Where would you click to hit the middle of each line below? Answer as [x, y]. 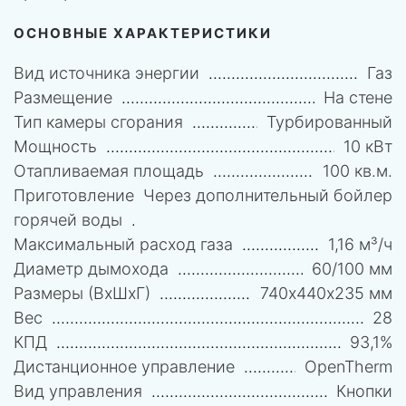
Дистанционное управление [124, 366]
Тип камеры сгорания [98, 121]
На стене [358, 97]
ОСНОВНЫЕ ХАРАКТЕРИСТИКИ [143, 33]
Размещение [63, 97]
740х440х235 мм [326, 293]
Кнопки [364, 391]
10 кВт [368, 146]
